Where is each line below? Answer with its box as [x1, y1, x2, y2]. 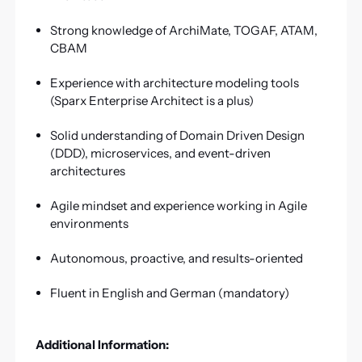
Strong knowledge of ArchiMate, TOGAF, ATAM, [49, 22, 318, 38]
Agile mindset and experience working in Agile [49, 197, 307, 213]
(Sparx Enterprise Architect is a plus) [49, 92, 254, 108]
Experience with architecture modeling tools [49, 74, 299, 90]
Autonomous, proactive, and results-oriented [49, 250, 303, 266]
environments [49, 215, 128, 231]
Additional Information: [35, 337, 169, 353]
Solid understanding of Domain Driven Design [49, 127, 305, 143]
